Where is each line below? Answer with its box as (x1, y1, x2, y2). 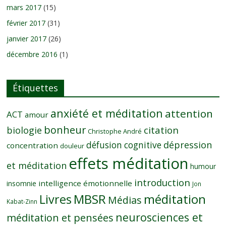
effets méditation (69, 153, 189, 174)
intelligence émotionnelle (38, 178, 133, 188)
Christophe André (88, 126, 142, 136)
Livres (39, 191, 72, 207)
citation (144, 123, 179, 136)
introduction (134, 176, 191, 189)
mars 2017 (7, 2, 42, 12)
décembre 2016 (7, 49, 58, 59)
